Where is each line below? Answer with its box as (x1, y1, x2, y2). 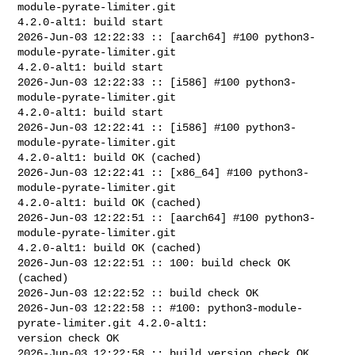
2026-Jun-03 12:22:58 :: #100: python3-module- (17, 301, 303, 315)
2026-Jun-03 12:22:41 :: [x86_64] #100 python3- (17, 166, 310, 179)
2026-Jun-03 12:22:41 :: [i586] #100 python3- (17, 120, 297, 134)
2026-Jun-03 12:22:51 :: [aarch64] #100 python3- (17, 211, 316, 224)
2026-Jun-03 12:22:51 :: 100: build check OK (17, 256, 291, 269)
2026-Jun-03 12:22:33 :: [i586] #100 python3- (17, 75, 297, 89)
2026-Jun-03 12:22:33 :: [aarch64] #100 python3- (17, 30, 316, 44)
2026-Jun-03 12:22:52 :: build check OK (17, 286, 259, 300)
